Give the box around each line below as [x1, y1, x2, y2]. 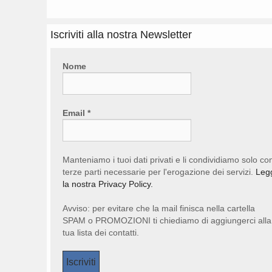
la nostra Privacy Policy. [63, 178, 153, 189]
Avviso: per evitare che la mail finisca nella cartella [63, 203, 255, 213]
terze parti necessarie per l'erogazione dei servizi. [63, 166, 256, 177]
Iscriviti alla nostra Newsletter [50, 28, 192, 41]
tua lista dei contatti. [63, 227, 139, 237]
